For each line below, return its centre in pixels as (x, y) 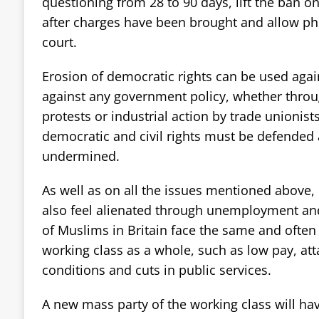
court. (59, 42)
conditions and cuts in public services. (156, 270)
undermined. (80, 156)
